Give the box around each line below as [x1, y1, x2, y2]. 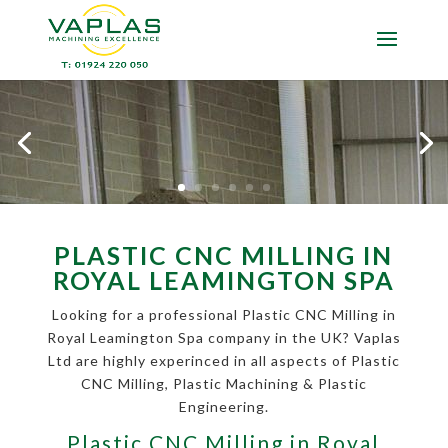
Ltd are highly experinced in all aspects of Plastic [47, 352, 400, 370]
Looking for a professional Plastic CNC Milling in [51, 306, 396, 324]
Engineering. [178, 398, 269, 416]
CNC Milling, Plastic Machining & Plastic [80, 375, 367, 393]
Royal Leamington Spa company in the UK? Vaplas [46, 329, 401, 347]
